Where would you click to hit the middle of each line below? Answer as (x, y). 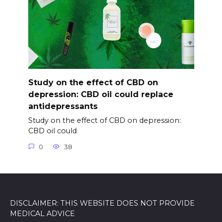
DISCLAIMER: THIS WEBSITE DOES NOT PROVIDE (102, 203)
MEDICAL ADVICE (42, 213)
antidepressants (63, 107)
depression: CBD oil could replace (101, 95)
